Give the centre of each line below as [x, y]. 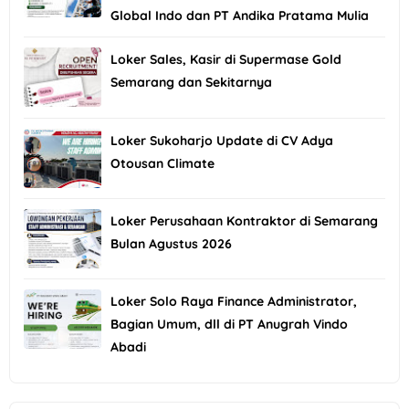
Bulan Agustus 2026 [171, 244]
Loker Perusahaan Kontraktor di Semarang [244, 221]
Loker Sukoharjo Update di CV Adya [222, 140]
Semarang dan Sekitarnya [191, 83]
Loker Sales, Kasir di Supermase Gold [226, 60]
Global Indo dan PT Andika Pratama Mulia [240, 15]
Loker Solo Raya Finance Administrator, [234, 302]
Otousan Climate [163, 163]
